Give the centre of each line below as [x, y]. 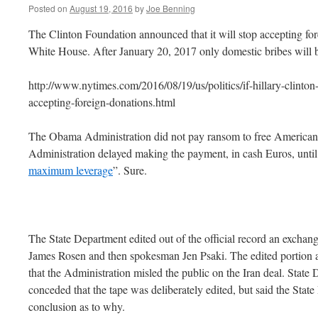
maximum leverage [71, 170]
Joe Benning [171, 8]
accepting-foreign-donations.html [102, 102]
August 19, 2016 [101, 8]
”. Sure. [130, 170]
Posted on [48, 8]
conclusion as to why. [77, 306]
